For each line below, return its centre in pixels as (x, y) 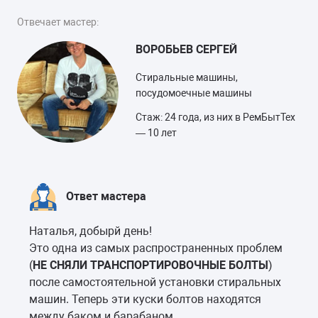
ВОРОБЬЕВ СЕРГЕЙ (186, 49)
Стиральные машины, (187, 77)
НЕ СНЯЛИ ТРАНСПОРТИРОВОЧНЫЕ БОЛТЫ (150, 265)
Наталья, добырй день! (91, 231)
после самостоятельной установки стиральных (155, 282)
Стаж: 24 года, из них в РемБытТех (215, 117)
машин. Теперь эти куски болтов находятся (145, 299)
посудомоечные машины (194, 93)
